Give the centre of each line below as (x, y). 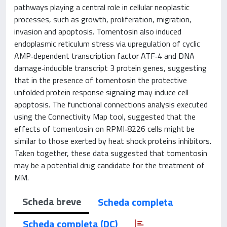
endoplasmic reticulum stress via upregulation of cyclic (107, 44)
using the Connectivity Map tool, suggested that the (105, 117)
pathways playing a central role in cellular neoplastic (102, 7)
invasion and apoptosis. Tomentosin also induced (98, 31)
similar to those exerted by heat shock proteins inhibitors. (113, 141)
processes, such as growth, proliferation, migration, (103, 19)
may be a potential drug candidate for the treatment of (109, 165)
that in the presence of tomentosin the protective (101, 80)
